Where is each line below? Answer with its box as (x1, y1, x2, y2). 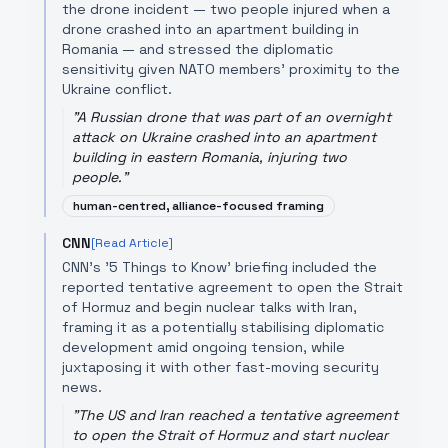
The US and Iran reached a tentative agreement (78, 406, 398, 424)
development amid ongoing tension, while (62, 338, 345, 356)
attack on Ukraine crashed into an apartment (72, 128, 376, 146)
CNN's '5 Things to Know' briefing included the (62, 258, 377, 276)
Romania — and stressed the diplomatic (62, 40, 333, 58)
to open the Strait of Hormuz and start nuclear (72, 426, 388, 444)
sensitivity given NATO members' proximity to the (62, 60, 400, 78)
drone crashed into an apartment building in (62, 20, 359, 38)
